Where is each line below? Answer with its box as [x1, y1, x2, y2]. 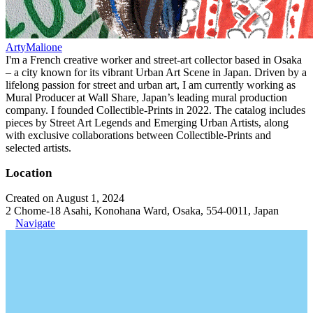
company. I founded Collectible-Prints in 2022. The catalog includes [6, 104, 305, 116]
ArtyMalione [6, 41, 62, 53]
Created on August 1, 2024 [6, 192, 124, 204]
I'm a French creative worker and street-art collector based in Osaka [6, 54, 302, 66]
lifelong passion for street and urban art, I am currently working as [6, 79, 296, 91]
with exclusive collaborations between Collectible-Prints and [6, 129, 271, 141]
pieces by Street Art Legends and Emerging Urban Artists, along [6, 117, 289, 129]
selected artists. [6, 142, 71, 154]
